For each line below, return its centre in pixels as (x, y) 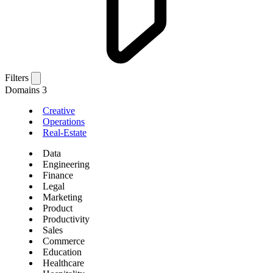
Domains (23, 90)
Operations (64, 122)
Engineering (66, 165)
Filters (17, 78)
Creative (59, 111)
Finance (58, 175)
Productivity (66, 219)
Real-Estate (65, 133)
